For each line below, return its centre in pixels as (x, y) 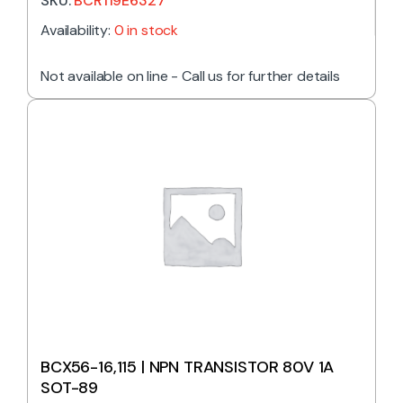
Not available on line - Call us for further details (190, 76)
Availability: (77, 31)
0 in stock (146, 31)
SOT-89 (70, 387)
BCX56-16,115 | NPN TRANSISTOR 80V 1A (188, 367)
